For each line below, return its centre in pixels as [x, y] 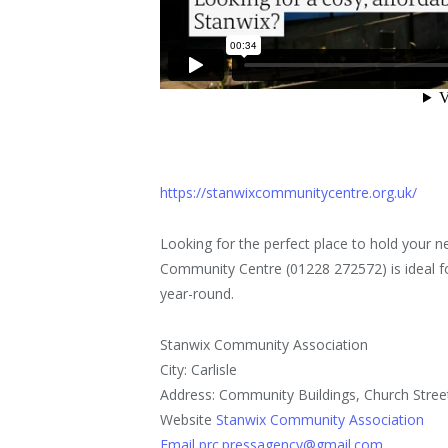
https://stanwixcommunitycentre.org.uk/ [289, 193]
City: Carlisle [199, 370]
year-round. [197, 294]
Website [188, 420]
